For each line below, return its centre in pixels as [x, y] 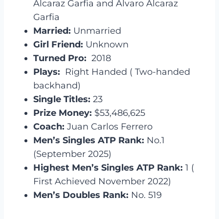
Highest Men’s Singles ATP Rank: [109, 167]
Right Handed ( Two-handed [125, 72]
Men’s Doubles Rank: [81, 195]
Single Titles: [62, 99]
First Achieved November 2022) [102, 181]
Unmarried [96, 31]
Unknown [107, 44]
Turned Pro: [60, 58]
